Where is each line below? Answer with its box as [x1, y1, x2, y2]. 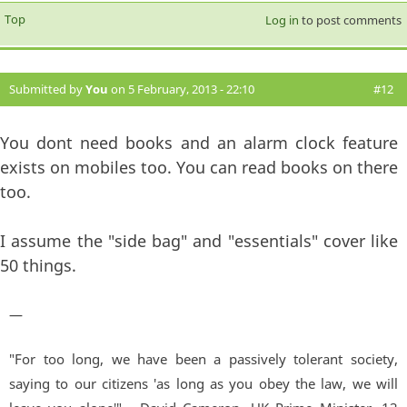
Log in [264, 12, 299, 29]
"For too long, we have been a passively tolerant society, [9, 350, 398, 369]
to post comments [298, 12, 402, 29]
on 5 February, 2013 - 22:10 [108, 81, 254, 98]
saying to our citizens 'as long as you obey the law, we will [9, 374, 398, 393]
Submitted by [9, 81, 85, 98]
